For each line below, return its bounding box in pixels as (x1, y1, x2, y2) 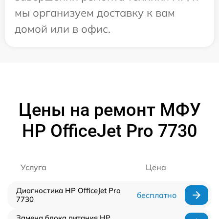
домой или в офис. (15, 22, 110, 36)
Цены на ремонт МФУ (18, 100, 201, 120)
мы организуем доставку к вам (15, 6, 175, 20)
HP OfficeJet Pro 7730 (22, 121, 197, 141)
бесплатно (136, 190, 176, 200)
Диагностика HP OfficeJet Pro (16, 186, 121, 195)
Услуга (21, 162, 46, 172)
